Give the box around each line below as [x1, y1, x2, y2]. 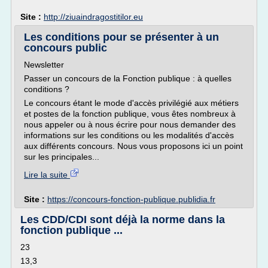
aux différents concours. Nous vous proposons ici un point [24, 141, 243, 151]
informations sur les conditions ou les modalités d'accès [24, 130, 234, 140]
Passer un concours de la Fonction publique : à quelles [24, 74, 232, 83]
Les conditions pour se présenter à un [24, 31, 219, 43]
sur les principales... [24, 152, 99, 162]
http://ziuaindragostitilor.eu [44, 12, 143, 22]
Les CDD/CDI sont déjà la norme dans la [20, 214, 225, 226]
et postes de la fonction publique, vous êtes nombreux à [24, 109, 236, 118]
